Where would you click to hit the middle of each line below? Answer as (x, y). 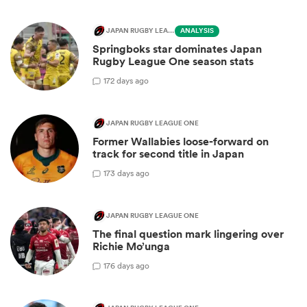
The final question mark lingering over (188, 234)
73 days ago (128, 173)
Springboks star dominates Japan (177, 49)
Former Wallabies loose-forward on (181, 142)
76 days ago (128, 265)
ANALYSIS (197, 31)
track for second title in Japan (168, 154)
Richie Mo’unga (131, 247)
